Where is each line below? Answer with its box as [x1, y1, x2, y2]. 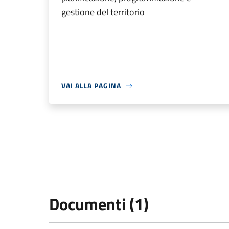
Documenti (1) [49, 192, 149, 216]
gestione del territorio [61, 5, 145, 19]
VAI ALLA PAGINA [61, 80, 121, 91]
